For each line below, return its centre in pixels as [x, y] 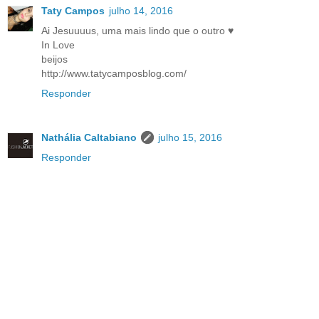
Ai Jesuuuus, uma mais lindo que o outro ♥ [137, 31]
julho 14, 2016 [141, 11]
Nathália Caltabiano [89, 138]
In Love [58, 45]
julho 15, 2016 [190, 138]
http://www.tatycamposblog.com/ [114, 74]
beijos [54, 59]
